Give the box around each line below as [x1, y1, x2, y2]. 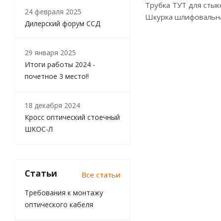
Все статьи [81, 170, 120, 180]
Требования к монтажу [25, 188, 103, 197]
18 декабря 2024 [25, 101, 80, 110]
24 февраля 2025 [25, 7, 81, 16]
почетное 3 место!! [25, 72, 89, 81]
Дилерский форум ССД [25, 19, 100, 28]
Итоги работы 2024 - [25, 60, 95, 69]
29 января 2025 [25, 48, 76, 57]
